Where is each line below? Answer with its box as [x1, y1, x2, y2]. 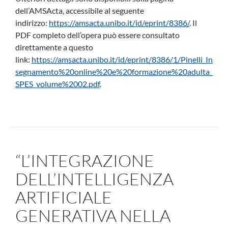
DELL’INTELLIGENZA [15, 168, 174, 189]
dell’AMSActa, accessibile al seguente [15, 5, 144, 15]
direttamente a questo [15, 42, 93, 52]
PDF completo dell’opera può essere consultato [15, 30, 180, 40]
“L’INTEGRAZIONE [15, 150, 154, 171]
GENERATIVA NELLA [15, 205, 170, 226]
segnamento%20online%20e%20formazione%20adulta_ [15, 66, 213, 76]
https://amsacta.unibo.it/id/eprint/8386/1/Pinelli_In [32, 54, 213, 64]
